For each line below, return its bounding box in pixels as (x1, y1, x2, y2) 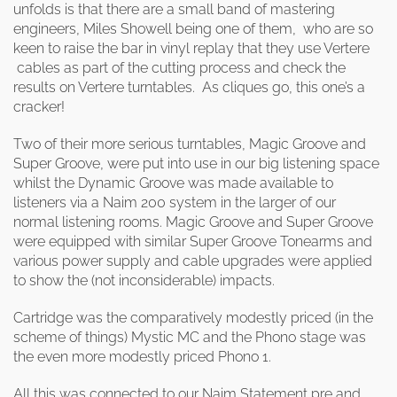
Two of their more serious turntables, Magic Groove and (13, 136, 366, 152)
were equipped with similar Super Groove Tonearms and (13, 233, 372, 250)
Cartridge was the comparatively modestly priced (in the (13, 309, 373, 326)
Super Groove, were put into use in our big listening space (13, 155, 379, 172)
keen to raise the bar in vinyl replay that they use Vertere (13, 40, 370, 57)
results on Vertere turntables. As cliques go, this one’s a (13, 79, 365, 96)
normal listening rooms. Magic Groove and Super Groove (13, 214, 373, 230)
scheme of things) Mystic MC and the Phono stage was (13, 329, 366, 346)
